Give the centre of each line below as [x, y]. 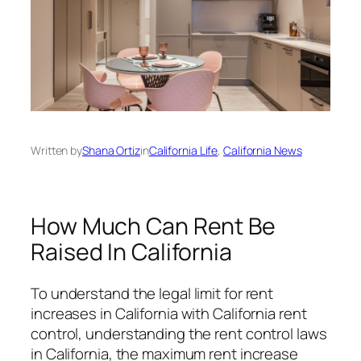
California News [263, 150]
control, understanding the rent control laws [179, 334]
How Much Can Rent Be [153, 226]
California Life [183, 150]
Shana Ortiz [111, 150]
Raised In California [131, 251]
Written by [56, 150]
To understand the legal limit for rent [152, 294]
